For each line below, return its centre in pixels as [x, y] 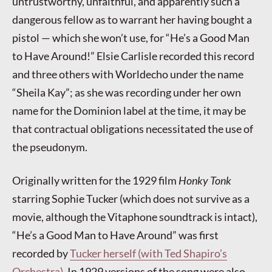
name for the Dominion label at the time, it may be [129, 110]
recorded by [41, 253]
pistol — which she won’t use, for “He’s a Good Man [131, 37]
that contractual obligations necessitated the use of [133, 128]
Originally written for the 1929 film [95, 181]
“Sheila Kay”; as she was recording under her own [127, 92]
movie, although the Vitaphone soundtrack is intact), [135, 217]
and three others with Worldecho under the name [128, 74]
